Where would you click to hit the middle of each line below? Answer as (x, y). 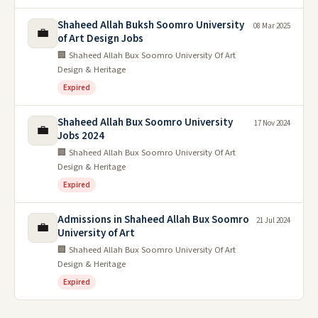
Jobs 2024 (81, 136)
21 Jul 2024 (273, 220)
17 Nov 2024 (272, 123)
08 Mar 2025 (272, 26)
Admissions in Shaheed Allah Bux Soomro (153, 219)
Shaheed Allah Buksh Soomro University (151, 25)
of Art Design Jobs (100, 38)
